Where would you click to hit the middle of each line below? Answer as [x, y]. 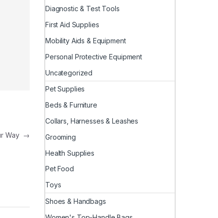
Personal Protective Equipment [94, 56]
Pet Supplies [65, 89]
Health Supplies [70, 153]
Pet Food [60, 169]
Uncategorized [69, 73]
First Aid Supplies [72, 25]
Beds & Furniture [71, 105]
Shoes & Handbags [76, 201]
